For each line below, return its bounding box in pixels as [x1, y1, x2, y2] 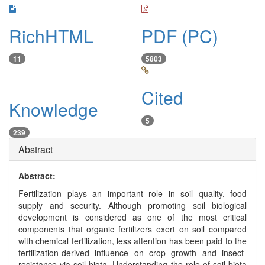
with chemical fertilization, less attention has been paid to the [18, 234, 247, 247]
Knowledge [9, 96, 98, 122]
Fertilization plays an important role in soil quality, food [18, 187, 247, 199]
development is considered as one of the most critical [18, 211, 247, 223]
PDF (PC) [141, 23, 218, 49]
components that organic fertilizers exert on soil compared [18, 222, 247, 235]
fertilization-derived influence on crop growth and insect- [18, 246, 247, 258]
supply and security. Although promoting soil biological [18, 199, 247, 211]
